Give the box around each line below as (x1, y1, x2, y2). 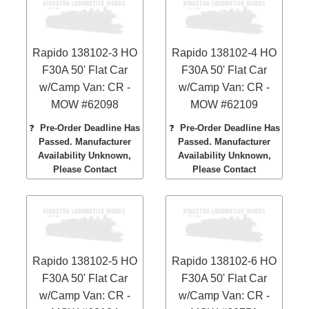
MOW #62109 (190, 99, 259, 111)
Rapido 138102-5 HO (32, 255, 137, 267)
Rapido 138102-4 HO (172, 47, 277, 59)
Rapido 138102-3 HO (32, 47, 137, 59)
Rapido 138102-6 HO (172, 255, 277, 267)
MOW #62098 (50, 99, 119, 111)
